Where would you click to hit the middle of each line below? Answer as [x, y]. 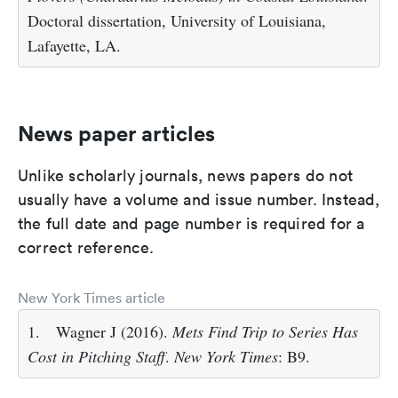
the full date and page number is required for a [191, 224]
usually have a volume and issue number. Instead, [199, 200]
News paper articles [116, 134]
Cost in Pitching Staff [96, 357]
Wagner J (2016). [114, 332]
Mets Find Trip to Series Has [265, 332]
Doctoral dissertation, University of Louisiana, [177, 21]
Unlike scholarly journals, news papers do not [186, 176]
